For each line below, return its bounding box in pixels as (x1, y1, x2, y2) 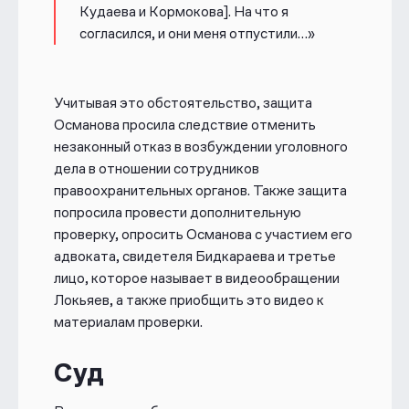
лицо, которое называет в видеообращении (53, 269, 340, 288)
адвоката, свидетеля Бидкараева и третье (53, 247, 336, 266)
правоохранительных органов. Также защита (53, 182, 347, 200)
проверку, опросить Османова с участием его (53, 225, 352, 244)
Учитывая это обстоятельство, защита (53, 94, 312, 112)
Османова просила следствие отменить (53, 116, 316, 134)
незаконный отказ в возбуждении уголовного (53, 138, 348, 156)
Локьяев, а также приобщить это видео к (53, 291, 324, 309)
